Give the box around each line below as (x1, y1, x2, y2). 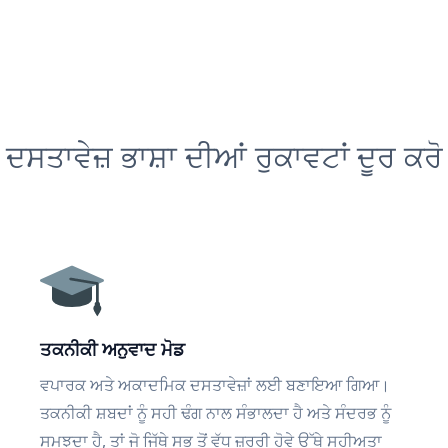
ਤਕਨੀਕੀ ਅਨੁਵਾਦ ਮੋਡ (40, 337, 185, 361)
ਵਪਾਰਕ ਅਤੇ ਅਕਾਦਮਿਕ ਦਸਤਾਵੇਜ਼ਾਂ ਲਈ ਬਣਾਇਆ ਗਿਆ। (40, 374, 390, 396)
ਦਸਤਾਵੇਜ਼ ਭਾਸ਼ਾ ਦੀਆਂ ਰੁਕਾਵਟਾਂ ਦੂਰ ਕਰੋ (5, 136, 443, 177)
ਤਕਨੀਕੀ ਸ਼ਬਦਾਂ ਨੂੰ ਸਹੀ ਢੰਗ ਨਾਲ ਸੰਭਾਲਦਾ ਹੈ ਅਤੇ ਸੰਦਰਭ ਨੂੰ (40, 402, 391, 424)
